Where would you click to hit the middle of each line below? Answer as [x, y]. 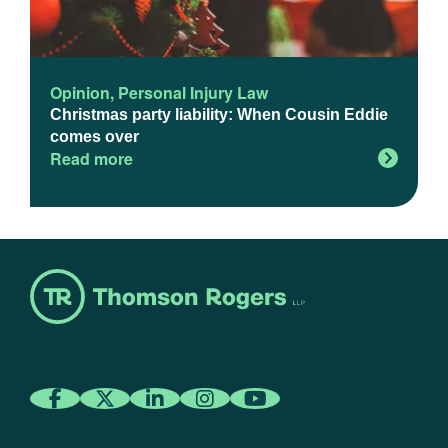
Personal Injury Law [193, 93]
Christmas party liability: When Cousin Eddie [219, 115]
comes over [94, 137]
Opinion [80, 93]
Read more [91, 159]
